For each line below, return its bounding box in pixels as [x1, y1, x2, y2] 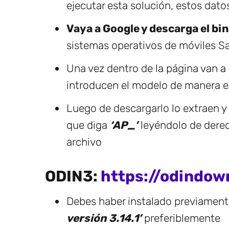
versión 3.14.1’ [66, 212, 142, 225]
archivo [66, 135, 102, 149]
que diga [66, 119, 110, 132]
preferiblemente [142, 212, 220, 225]
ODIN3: [45, 167, 101, 186]
